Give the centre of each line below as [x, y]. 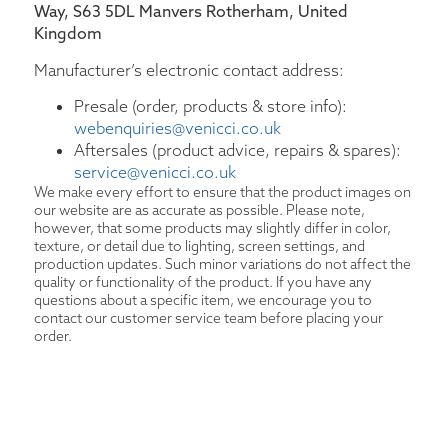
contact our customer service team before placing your [208, 318]
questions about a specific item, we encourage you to [203, 300]
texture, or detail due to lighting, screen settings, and [199, 246]
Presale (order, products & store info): [210, 106]
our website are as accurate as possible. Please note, [199, 210]
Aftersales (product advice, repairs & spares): [237, 150]
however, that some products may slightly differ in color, [212, 228]
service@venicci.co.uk [155, 172]
